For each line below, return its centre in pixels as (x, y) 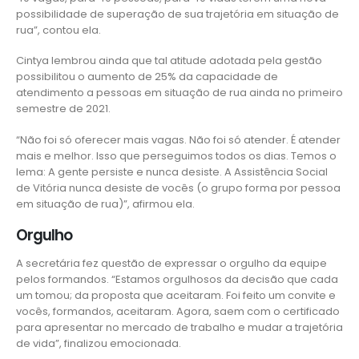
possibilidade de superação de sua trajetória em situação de (177, 14)
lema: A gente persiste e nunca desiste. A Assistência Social (172, 171)
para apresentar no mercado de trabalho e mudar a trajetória (179, 328)
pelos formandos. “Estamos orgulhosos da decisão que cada (177, 280)
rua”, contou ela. (58, 30)
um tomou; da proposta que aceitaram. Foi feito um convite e (176, 296)
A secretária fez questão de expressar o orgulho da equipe (171, 264)
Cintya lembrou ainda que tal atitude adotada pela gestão (169, 61)
